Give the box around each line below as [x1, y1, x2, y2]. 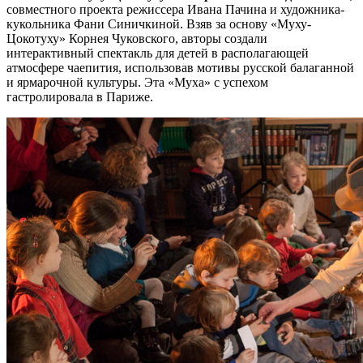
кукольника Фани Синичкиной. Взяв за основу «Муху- [6, 16, 311, 31]
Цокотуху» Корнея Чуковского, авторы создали [6, 31, 267, 45]
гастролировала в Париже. [6, 89, 153, 104]
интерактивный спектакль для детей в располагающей [6, 45, 309, 60]
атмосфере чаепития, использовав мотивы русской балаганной [6, 60, 354, 75]
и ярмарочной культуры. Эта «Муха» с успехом [6, 75, 268, 89]
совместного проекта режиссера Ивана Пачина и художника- [6, 2, 344, 16]
